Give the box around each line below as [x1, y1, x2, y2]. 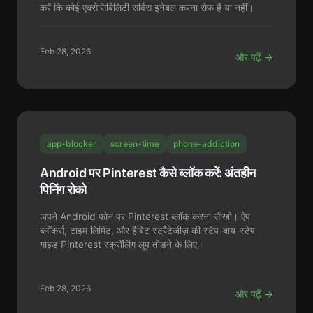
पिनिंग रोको [40, 182, 87, 197]
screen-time [110, 138, 159, 149]
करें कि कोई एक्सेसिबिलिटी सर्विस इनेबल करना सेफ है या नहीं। [40, 1, 254, 13]
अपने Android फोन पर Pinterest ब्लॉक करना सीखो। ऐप [40, 210, 250, 222]
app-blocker [47, 138, 96, 149]
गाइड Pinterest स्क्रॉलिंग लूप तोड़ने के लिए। [40, 238, 203, 250]
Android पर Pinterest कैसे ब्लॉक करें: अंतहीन [40, 166, 256, 180]
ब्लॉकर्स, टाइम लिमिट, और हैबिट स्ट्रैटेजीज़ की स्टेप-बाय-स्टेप [40, 224, 255, 236]
